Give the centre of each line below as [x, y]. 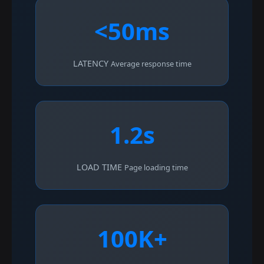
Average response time [151, 63]
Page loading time [156, 167]
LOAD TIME [99, 167]
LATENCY [90, 63]
